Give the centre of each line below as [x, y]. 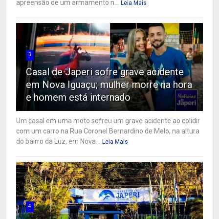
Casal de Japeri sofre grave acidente [105, 72]
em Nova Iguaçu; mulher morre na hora [109, 85]
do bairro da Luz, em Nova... [58, 142]
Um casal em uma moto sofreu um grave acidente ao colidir [108, 121]
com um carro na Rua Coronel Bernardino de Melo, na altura [108, 131]
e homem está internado [78, 98]
